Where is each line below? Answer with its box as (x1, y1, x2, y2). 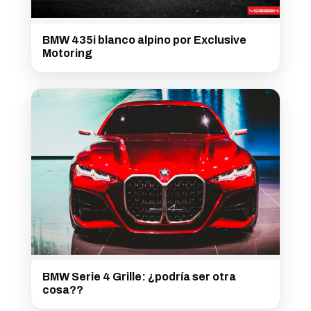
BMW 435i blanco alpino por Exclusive (42, 34, 246, 47)
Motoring (42, 47, 92, 60)
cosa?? (42, 284, 83, 296)
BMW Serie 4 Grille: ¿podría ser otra (42, 271, 236, 283)
